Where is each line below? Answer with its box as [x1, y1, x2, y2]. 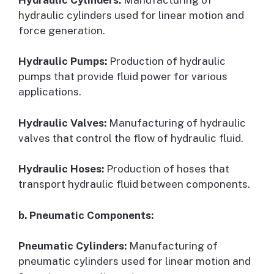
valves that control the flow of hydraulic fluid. [18, 131, 243, 144]
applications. [18, 86, 81, 98]
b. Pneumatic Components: [18, 209, 154, 221]
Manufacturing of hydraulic [106, 116, 246, 129]
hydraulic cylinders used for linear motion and [18, 9, 244, 21]
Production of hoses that [104, 163, 229, 176]
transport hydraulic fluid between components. [18, 178, 250, 191]
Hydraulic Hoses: [18, 163, 104, 176]
